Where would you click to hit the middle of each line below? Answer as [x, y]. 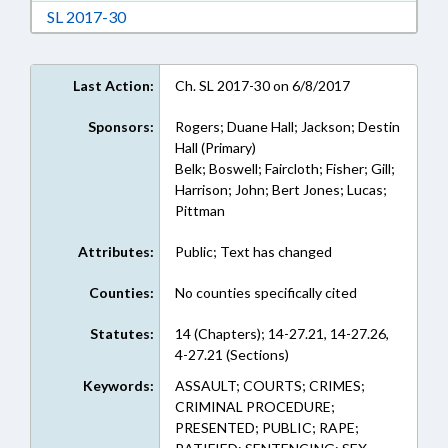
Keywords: [118, 385]
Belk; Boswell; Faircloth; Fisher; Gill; [284, 168]
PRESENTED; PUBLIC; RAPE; [266, 427]
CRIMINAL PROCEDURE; [254, 406]
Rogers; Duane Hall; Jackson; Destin [287, 126]
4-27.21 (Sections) [231, 354]
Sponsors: [120, 126]
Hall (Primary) [215, 147]
